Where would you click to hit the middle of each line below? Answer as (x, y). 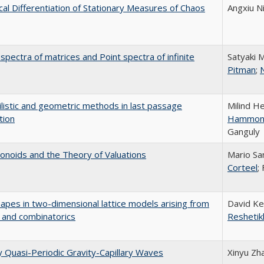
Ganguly (244, 131)
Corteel (242, 167)
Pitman (242, 70)
